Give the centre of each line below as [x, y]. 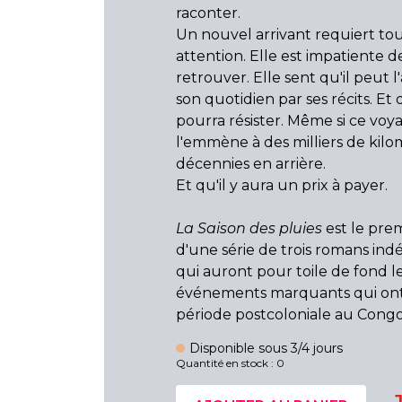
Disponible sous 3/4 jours [267, 348]
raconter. [208, 13]
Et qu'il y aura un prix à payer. [282, 185]
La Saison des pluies [249, 228]
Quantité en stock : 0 [230, 363]
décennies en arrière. [251, 164]
